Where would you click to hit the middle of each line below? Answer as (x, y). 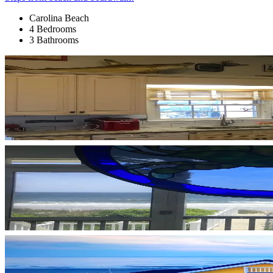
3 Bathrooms (54, 40)
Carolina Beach (59, 18)
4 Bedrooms (53, 29)
